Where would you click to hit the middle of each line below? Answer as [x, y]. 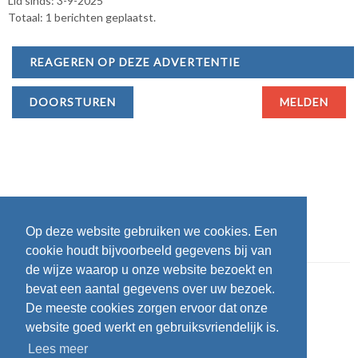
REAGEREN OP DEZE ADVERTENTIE [135, 62]
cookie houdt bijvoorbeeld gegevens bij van [149, 251]
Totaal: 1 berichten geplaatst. [82, 17]
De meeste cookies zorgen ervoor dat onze [147, 308]
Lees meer [58, 349]
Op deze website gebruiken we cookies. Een [151, 232]
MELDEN [304, 101]
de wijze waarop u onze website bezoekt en [149, 270]
